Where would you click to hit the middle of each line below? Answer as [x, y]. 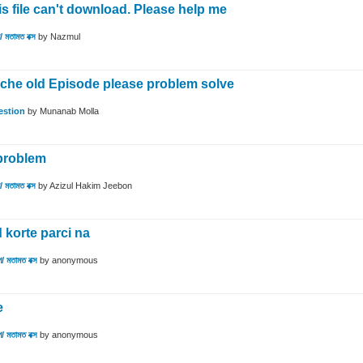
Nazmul [65, 37]
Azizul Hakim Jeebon [91, 186]
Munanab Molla [69, 111]
